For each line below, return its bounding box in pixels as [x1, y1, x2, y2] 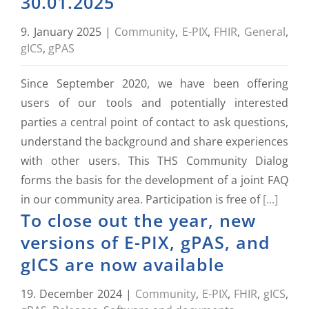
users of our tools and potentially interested [21, 95, 288, 110]
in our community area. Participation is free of [21, 192, 263, 207]
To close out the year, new [21, 208, 256, 232]
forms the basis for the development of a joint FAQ [21, 172, 288, 188]
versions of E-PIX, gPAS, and [21, 230, 270, 254]
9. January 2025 [21, 24, 102, 39]
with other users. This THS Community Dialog [21, 153, 288, 168]
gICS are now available [21, 252, 224, 276]
